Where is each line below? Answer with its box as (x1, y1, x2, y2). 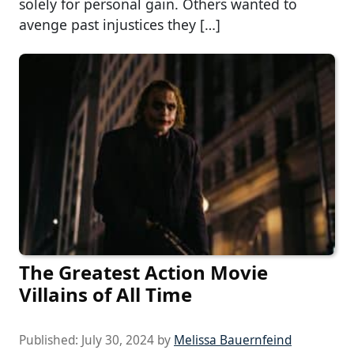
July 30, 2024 (81, 331, 154, 348)
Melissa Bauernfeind (174, 331, 292, 348)
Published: (19, 331, 81, 348)
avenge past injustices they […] (19, 14, 220, 34)
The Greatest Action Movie (19, 258, 268, 285)
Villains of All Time (19, 281, 192, 307)
